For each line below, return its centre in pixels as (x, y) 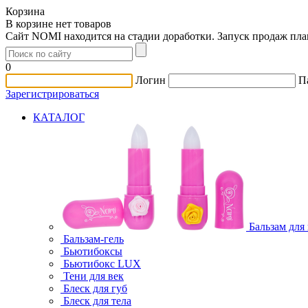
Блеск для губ (95, 288)
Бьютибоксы (93, 251)
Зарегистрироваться (52, 94)
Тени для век (93, 276)
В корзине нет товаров (58, 24)
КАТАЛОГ (59, 117)
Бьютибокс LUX (102, 264)
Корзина (25, 11)
